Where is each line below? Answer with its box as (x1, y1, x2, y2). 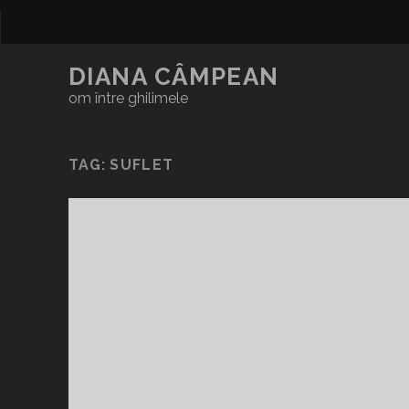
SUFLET (110, 156, 174, 173)
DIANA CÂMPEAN (68, 63, 279, 90)
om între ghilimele (68, 89, 188, 107)
